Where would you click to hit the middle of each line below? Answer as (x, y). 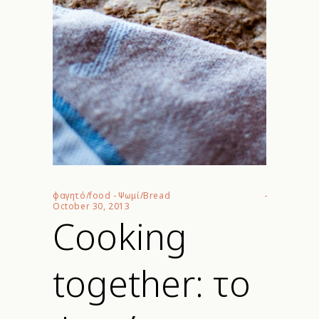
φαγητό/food (82, 195)
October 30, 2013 (91, 206)
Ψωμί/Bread (145, 195)
